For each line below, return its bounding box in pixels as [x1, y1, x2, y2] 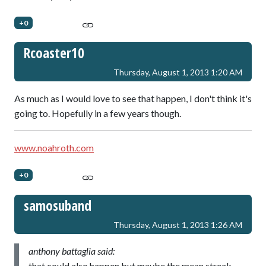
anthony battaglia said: [28, 245, 115, 256]
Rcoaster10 [24, 43, 84, 63]
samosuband [24, 195, 91, 215]
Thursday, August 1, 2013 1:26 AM [113, 219, 242, 230]
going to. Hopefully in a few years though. [14, 107, 181, 119]
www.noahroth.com [14, 142, 94, 154]
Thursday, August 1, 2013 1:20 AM [113, 67, 242, 78]
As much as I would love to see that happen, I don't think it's [14, 93, 252, 104]
